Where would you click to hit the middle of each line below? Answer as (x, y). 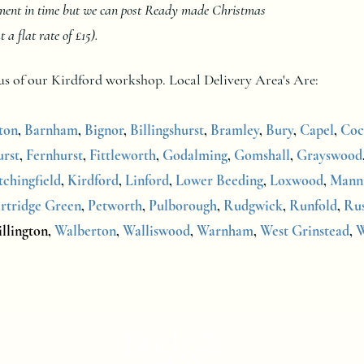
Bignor (104, 130)
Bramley (235, 130)
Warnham (225, 230)
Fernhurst (54, 155)
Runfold (313, 205)
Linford (147, 180)
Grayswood (329, 155)
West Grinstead (305, 230)
